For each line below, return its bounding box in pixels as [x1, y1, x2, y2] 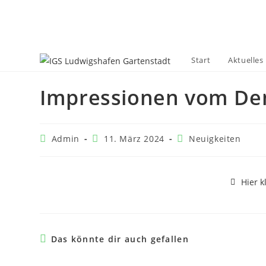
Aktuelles [228, 55, 264, 65]
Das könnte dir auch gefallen [50, 233, 189, 245]
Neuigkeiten [189, 133, 241, 144]
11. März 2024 [104, 133, 164, 144]
